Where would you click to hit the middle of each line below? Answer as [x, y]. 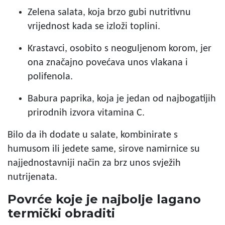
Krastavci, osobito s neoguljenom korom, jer [120, 48]
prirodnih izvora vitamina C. [86, 113]
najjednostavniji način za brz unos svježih [94, 163]
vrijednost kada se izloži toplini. [94, 26]
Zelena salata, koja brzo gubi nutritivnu [109, 12]
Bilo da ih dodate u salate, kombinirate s [93, 135]
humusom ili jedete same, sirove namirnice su [104, 149]
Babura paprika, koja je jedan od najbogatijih [122, 99]
